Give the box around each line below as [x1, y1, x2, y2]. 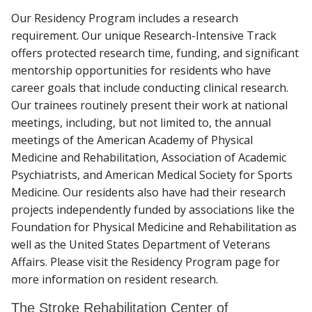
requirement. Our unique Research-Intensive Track [11, 28, 276, 44]
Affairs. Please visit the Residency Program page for [11, 254, 280, 270]
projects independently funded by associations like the [11, 202, 295, 218]
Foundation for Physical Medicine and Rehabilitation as [11, 219, 297, 235]
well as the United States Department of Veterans [11, 237, 270, 253]
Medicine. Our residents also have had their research [11, 185, 286, 201]
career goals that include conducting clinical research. [11, 80, 288, 96]
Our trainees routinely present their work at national [11, 97, 288, 114]
